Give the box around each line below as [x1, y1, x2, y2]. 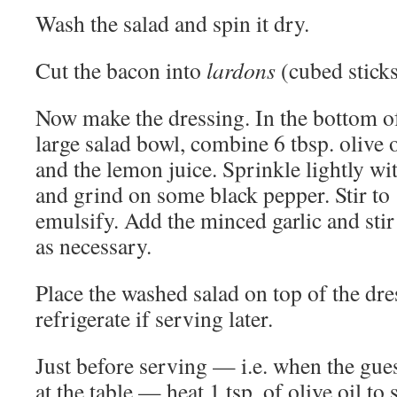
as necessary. [35, 230, 152, 261]
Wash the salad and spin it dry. [35, 8, 309, 38]
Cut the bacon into [35, 55, 206, 85]
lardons [206, 55, 276, 85]
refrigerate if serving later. [35, 303, 273, 333]
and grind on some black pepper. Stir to [35, 179, 390, 209]
